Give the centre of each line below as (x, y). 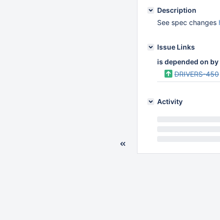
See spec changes (188, 22)
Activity (170, 101)
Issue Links (176, 47)
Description (177, 10)
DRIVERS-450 (197, 74)
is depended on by (188, 62)
